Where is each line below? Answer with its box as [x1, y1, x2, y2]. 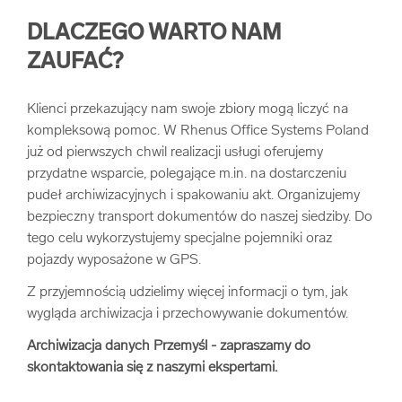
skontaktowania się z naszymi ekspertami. [27, 361, 277, 375]
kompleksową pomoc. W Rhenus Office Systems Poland [27, 124, 369, 138]
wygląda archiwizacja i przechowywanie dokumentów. [27, 307, 348, 321]
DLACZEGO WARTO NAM [27, 23, 281, 45]
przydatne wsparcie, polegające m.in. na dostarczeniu [27, 167, 346, 181]
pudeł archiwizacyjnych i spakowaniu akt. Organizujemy [27, 188, 360, 203]
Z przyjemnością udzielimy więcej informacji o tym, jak [27, 285, 348, 300]
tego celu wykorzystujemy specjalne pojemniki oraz [27, 232, 332, 246]
